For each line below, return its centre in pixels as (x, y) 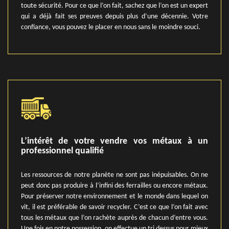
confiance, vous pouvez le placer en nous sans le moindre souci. (111, 27)
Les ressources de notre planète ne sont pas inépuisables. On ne (114, 175)
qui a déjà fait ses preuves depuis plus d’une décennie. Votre (114, 17)
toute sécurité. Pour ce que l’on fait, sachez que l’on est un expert (114, 6)
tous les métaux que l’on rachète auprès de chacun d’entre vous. (114, 218)
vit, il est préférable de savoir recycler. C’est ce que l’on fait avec (114, 207)
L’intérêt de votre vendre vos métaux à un (114, 141)
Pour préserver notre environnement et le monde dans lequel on (114, 197)
